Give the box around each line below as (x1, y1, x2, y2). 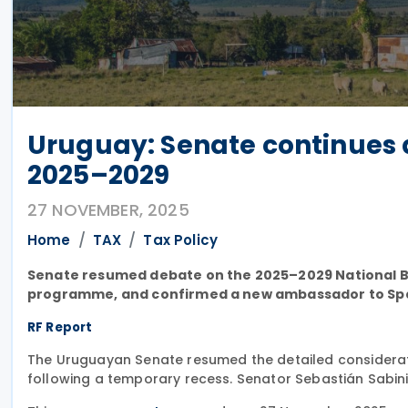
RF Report (27, 319, 93, 336)
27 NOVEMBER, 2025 (27, 199, 189, 221)
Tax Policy (143, 230, 219, 250)
